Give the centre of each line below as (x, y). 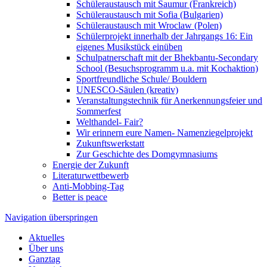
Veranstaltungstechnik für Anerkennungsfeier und (169, 101)
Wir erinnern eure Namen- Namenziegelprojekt (164, 133)
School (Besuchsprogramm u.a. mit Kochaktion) (167, 69)
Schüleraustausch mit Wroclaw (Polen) (149, 26)
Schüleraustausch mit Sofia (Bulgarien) (150, 15)
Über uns (46, 249)
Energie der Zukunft (91, 165)
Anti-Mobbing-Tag (88, 187)
